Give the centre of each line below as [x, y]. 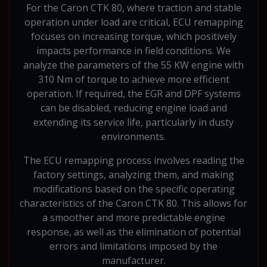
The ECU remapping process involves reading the [133, 160]
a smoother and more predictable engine [133, 217]
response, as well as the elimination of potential [133, 232]
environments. [133, 136]
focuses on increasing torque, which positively [133, 36]
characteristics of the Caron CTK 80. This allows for [133, 203]
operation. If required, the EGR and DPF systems [133, 93]
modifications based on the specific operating [133, 189]
